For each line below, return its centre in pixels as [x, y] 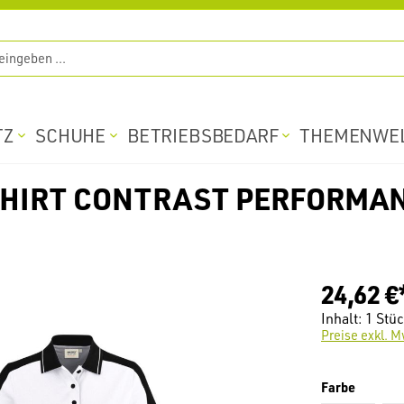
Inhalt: [343, 319]
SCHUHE [71, 135]
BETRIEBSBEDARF [203, 135]
